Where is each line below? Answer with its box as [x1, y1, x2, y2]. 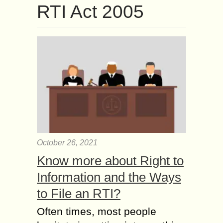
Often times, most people [37, 205, 156, 217]
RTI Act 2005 [37, 1, 144, 22]
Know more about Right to [37, 153, 184, 168]
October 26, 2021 [37, 138, 98, 147]
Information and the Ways [37, 169, 181, 185]
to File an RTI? [37, 186, 120, 201]
